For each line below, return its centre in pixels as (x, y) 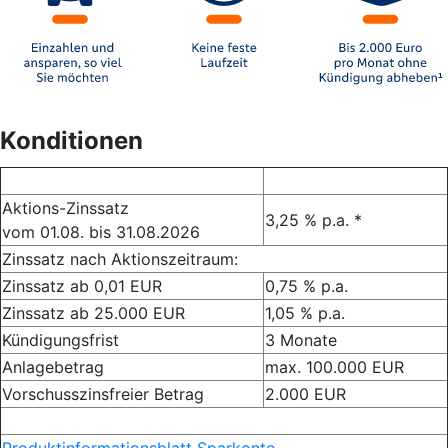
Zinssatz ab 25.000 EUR (93, 312)
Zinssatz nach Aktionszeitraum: (120, 258)
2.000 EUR (305, 393)
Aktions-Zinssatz (68, 207)
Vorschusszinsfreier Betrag (103, 393)
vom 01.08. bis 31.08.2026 (101, 231)
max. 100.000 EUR (334, 366)
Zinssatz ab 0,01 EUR (82, 285)
